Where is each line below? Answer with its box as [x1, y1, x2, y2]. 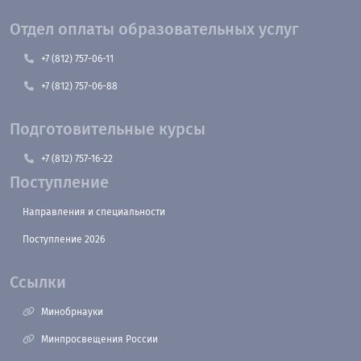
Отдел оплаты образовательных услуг [10, 19, 299, 39]
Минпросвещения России [41, 334, 158, 345]
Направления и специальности [23, 206, 165, 218]
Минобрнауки [41, 306, 103, 317]
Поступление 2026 [23, 234, 105, 245]
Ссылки [10, 272, 66, 292]
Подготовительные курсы [10, 119, 205, 139]
